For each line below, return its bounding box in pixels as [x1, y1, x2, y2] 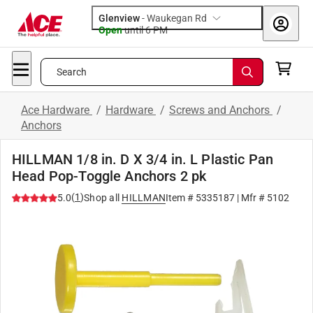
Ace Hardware [21, 103, 92, 117]
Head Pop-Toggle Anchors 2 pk [12, 168, 207, 184]
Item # [166, 192, 196, 203]
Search [56, 66, 87, 78]
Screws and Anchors [169, 103, 272, 117]
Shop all [84, 192, 119, 203]
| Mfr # [235, 192, 267, 203]
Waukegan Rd [147, 13, 207, 24]
